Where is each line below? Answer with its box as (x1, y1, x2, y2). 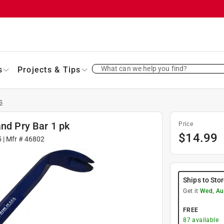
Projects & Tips (17, 64, 81, 74)
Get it (183, 187, 200, 194)
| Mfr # (1, 134, 24, 143)
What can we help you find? (100, 64, 187, 72)
